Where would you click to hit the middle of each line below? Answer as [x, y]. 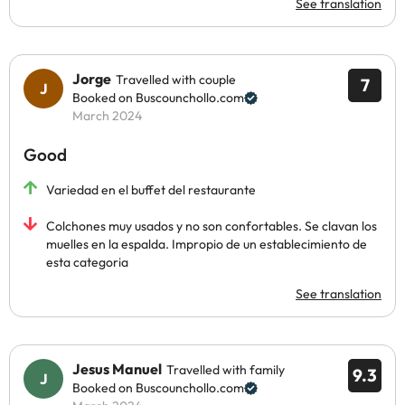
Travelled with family [226, 370]
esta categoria [87, 262]
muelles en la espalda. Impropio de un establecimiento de [207, 244]
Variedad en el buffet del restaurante [151, 190]
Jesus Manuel [117, 369]
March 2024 [107, 116]
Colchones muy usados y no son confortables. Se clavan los [212, 226]
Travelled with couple [176, 80]
